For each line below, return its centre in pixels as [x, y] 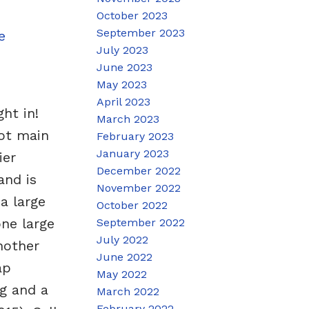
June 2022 [125, 257]
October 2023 [132, 15]
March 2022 [128, 291]
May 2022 [122, 274]
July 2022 [123, 239]
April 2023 [124, 101]
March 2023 [128, 119]
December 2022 [139, 170]
